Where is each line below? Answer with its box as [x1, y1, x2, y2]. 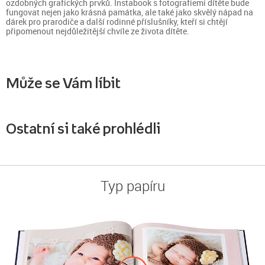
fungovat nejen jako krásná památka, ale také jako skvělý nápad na [6, 7, 253, 18]
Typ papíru [100, 176, 165, 195]
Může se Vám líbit [6, 75, 121, 91]
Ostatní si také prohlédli [6, 121, 161, 136]
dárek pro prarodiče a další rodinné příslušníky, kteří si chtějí [6, 16, 228, 27]
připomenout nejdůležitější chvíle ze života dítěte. [6, 25, 189, 37]
